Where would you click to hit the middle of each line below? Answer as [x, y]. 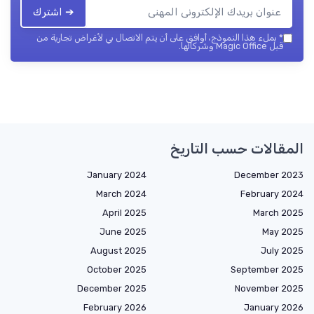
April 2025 [124, 212]
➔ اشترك [54, 12]
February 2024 [272, 193]
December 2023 [269, 175]
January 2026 [274, 307]
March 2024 [121, 193]
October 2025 [117, 269]
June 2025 [123, 231]
